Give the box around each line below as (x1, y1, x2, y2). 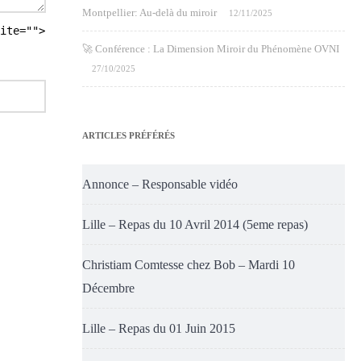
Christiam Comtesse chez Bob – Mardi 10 (82, 258, 295, 272)
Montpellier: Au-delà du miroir (82, 6, 217, 19)
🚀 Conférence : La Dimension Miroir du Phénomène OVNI (82, 43, 339, 55)
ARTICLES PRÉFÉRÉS (82, 131, 175, 140)
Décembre (82, 281, 135, 295)
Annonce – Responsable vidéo (82, 177, 238, 191)
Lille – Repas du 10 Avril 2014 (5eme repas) (82, 218, 308, 231)
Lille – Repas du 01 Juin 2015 (82, 322, 235, 335)
